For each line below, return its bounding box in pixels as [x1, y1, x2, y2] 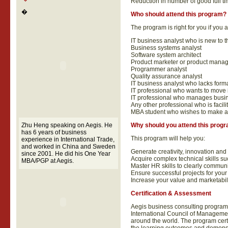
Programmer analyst [130, 66, 187, 73]
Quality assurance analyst [130, 73, 202, 80]
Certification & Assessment [130, 190, 211, 197]
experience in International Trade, [21, 136, 115, 143]
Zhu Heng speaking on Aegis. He [21, 122, 112, 129]
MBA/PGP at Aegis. [21, 157, 74, 164]
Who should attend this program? [130, 11, 226, 18]
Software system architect [130, 51, 201, 59]
